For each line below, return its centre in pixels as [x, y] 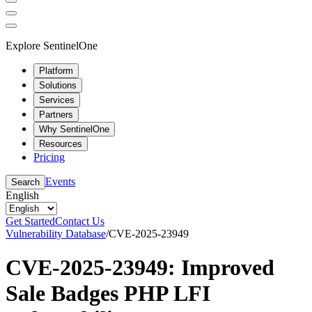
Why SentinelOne [74, 129]
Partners [56, 114]
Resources [61, 143]
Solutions [58, 85]
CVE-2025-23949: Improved [140, 267]
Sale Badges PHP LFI [108, 293]
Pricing [49, 157]
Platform [56, 70]
